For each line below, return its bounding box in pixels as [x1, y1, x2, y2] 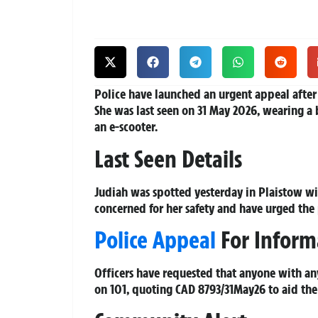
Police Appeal [94, 225, 216, 256]
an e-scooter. [94, 118, 158, 136]
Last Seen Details [94, 143, 242, 174]
